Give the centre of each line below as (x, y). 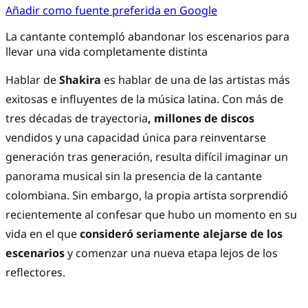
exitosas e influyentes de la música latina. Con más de (144, 99)
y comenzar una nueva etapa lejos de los (171, 253)
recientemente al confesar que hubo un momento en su (151, 215)
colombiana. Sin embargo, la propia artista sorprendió (147, 196)
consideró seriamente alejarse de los (180, 234)
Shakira (80, 80)
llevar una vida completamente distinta (107, 52)
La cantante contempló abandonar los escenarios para (147, 37)
